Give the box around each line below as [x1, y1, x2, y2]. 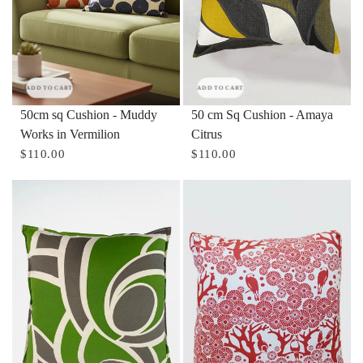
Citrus [191, 127, 222, 142]
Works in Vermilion [20, 127, 120, 142]
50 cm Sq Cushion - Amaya [191, 108, 333, 122]
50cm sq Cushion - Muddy [20, 108, 157, 122]
